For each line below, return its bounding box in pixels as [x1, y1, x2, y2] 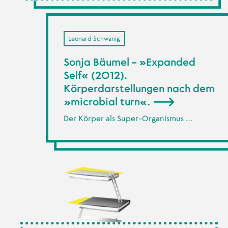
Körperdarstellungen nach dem [63, 84, 215, 95]
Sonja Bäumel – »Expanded [63, 58, 195, 68]
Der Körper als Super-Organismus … [63, 115, 192, 123]
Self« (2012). [63, 71, 127, 81]
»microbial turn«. [63, 97, 153, 108]
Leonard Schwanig [68, 35, 121, 42]
